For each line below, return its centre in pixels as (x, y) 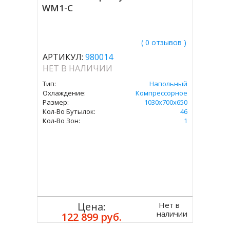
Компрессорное (161, 93)
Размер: (56, 102)
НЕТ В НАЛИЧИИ (78, 68)
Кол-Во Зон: (62, 121)
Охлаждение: (64, 93)
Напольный (168, 84)
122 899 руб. (92, 217)
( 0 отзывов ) (164, 42)
